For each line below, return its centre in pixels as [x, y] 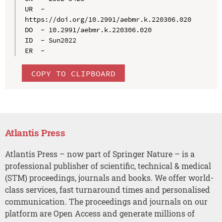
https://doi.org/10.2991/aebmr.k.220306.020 [108, 20]
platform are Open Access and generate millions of [100, 214]
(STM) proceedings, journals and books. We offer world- [109, 178]
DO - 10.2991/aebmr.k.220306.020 [88, 30]
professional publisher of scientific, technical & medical [108, 166]
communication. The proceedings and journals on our [106, 202]
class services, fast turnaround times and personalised [107, 190]
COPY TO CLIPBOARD [73, 73]
